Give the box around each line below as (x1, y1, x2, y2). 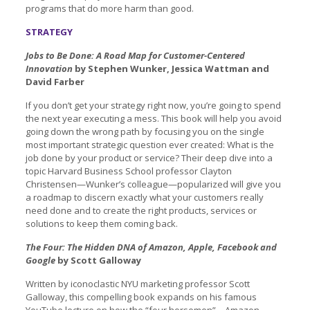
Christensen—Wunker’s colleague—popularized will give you (25, 177, 281, 190)
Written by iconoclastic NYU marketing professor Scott (25, 277, 250, 290)
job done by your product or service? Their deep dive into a (25, 151, 273, 164)
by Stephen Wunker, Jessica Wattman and (74, 62, 269, 75)
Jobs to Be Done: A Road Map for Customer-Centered (25, 48, 245, 62)
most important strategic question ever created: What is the (25, 138, 274, 151)
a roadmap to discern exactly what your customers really (25, 190, 264, 203)
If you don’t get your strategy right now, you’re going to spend (25, 98, 281, 111)
